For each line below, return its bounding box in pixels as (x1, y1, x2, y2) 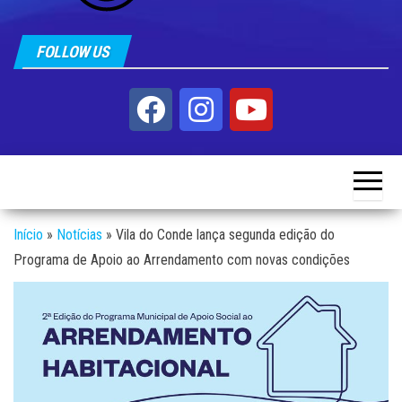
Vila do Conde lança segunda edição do (116, 225, 335, 243)
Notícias (57, 225, 102, 243)
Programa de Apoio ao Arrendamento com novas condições (13, 250, 350, 268)
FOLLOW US (36, 41, 109, 61)
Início (13, 225, 43, 243)
